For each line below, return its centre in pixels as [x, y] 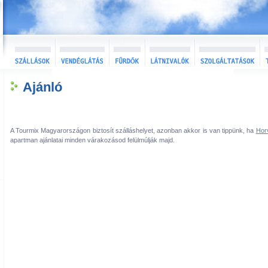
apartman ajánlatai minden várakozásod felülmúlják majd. [92, 140]
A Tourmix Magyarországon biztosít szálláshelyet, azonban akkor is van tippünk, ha [133, 130]
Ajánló [42, 87]
